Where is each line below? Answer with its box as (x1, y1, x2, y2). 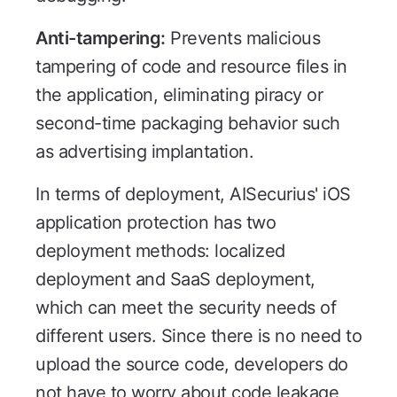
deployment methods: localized (35, 239, 285, 261)
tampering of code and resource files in (35, 55, 347, 77)
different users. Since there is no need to (35, 324, 362, 346)
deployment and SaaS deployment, (35, 268, 315, 290)
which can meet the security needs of (35, 296, 336, 318)
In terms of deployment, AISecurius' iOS (35, 183, 351, 205)
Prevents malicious (165, 27, 320, 49)
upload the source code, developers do (35, 353, 348, 375)
